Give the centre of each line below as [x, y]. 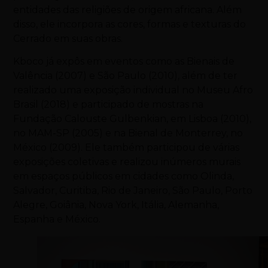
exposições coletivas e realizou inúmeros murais [127, 162]
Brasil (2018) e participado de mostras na [109, 105]
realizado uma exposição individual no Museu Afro [133, 90]
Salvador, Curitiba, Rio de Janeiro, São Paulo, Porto [133, 191]
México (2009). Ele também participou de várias [127, 148]
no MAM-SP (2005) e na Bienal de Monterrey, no [128, 133]
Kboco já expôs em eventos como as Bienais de [124, 62]
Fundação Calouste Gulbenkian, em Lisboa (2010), [133, 119]
